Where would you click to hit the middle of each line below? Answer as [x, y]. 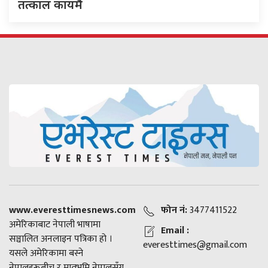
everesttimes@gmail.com [195, 245]
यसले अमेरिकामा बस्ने [46, 254]
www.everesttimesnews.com [72, 211]
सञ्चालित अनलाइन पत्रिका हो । [61, 239]
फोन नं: [174, 211]
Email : [175, 231]
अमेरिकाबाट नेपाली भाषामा [55, 225]
